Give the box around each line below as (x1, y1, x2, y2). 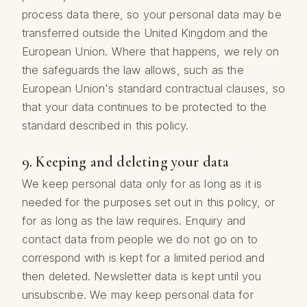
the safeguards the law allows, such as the (22, 62, 244, 77)
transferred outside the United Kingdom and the (22, 25, 269, 40)
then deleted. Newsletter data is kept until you (22, 269, 262, 284)
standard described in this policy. (22, 118, 189, 132)
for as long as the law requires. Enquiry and (22, 214, 246, 228)
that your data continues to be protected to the (22, 99, 267, 114)
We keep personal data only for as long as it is (22, 177, 262, 191)
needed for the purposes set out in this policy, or (22, 195, 275, 210)
